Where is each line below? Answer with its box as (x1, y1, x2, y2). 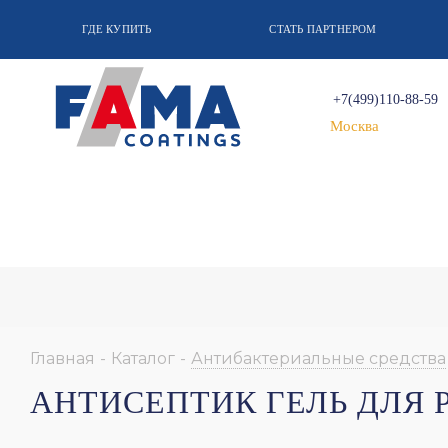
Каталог (111, 348, 175, 368)
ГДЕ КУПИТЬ (82, 23, 152, 35)
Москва (330, 118, 380, 134)
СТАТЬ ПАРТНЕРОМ (269, 23, 377, 35)
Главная (30, 348, 95, 368)
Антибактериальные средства (191, 348, 446, 368)
